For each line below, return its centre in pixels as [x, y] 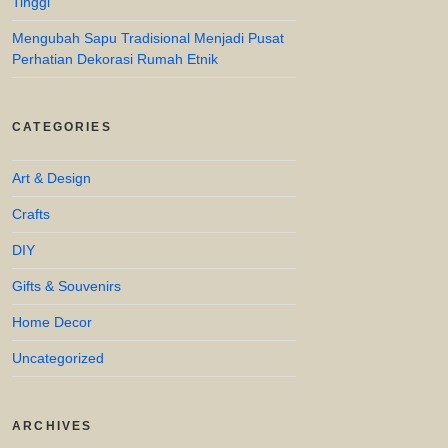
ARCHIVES [52, 426]
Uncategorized [58, 358]
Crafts [31, 214]
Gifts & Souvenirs [66, 286]
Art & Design [51, 178]
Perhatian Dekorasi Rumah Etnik [115, 59]
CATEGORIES [62, 127]
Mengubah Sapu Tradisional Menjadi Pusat [148, 38]
